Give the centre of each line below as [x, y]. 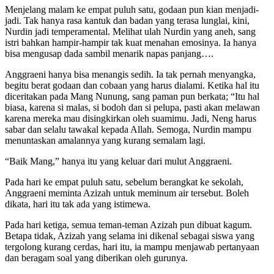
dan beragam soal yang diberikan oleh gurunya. [96, 257]
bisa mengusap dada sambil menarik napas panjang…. [109, 53]
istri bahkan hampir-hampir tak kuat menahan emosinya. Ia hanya [131, 42]
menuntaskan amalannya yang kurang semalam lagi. [105, 140]
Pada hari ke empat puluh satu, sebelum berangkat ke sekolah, [124, 182]
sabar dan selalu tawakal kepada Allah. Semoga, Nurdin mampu [128, 129]
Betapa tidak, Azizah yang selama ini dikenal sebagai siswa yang [130, 235]
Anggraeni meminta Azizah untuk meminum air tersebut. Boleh [127, 193]
